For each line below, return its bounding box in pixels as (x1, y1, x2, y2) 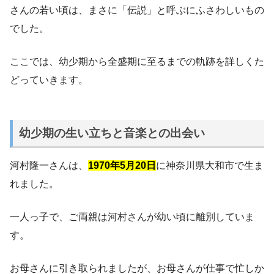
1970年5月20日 (88, 160, 156, 171)
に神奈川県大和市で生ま (156, 160, 264, 171)
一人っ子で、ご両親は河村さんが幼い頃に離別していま (10, 211, 254, 222)
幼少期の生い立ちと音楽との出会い (18, 126, 205, 139)
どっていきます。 (10, 75, 88, 86)
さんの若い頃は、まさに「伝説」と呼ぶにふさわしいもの (10, 5, 264, 16)
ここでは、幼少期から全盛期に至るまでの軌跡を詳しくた (10, 56, 264, 67)
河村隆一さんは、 (10, 160, 88, 171)
